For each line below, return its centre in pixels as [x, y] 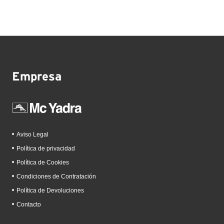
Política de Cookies [43, 162]
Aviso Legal [32, 134]
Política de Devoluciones [50, 190]
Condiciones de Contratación [56, 176]
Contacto [29, 204]
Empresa [37, 77]
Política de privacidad [46, 148]
